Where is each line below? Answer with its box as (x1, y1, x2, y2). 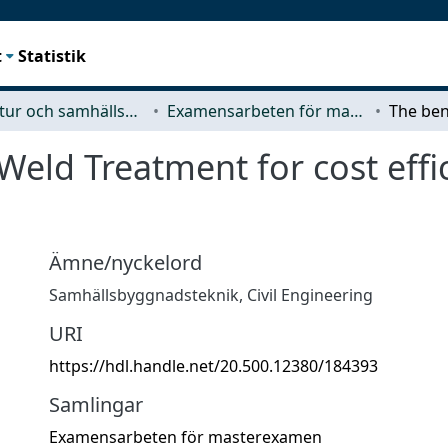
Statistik (18, 44, 87, 67)
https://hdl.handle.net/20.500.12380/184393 (49, 354, 378, 377)
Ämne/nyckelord (49, 248, 202, 276)
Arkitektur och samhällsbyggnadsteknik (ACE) (125, 99, 138, 122)
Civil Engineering (247, 283, 373, 306)
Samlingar (49, 390, 143, 418)
